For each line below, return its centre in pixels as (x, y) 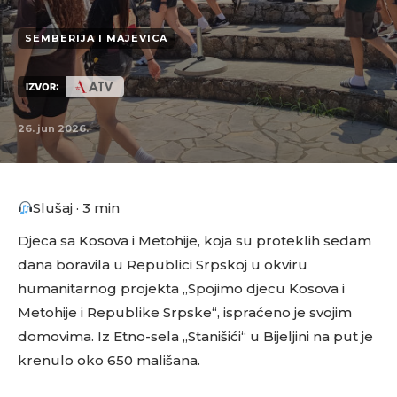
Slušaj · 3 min (77, 208)
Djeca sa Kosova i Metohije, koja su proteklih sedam (195, 241)
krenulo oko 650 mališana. (109, 360)
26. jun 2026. (53, 128)
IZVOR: (42, 86)
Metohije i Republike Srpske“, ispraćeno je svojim (185, 312)
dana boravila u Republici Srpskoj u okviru (163, 265)
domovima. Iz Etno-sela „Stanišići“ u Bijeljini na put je (195, 336)
